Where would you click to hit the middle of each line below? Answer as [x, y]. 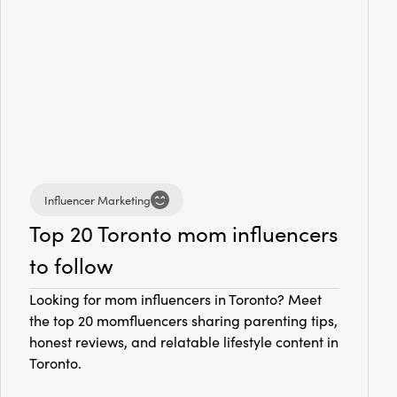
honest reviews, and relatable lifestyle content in [184, 342]
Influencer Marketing [97, 199]
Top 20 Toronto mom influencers [183, 234]
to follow [71, 265]
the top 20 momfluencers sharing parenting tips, [183, 321]
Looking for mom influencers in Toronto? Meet [175, 300]
